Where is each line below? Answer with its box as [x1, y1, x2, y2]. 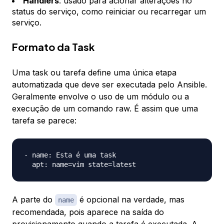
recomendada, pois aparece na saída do [12, 207, 164, 217]
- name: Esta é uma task [24, 151, 116, 159]
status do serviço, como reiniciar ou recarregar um [12, 6, 206, 17]
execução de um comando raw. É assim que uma [12, 103, 198, 114]
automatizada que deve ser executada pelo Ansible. [12, 79, 207, 90]
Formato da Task [12, 40, 94, 53]
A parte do [12, 194, 55, 205]
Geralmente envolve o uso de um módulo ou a [12, 91, 189, 102]
